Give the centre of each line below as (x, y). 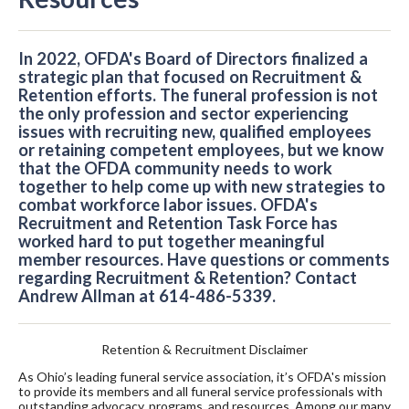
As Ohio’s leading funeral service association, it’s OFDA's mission (202, 377)
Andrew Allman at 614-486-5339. (147, 296)
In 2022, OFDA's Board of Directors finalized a (193, 59)
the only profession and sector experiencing (184, 114)
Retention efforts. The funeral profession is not (198, 95)
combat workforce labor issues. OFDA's (168, 205)
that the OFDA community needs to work (175, 168)
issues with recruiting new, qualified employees (195, 132)
